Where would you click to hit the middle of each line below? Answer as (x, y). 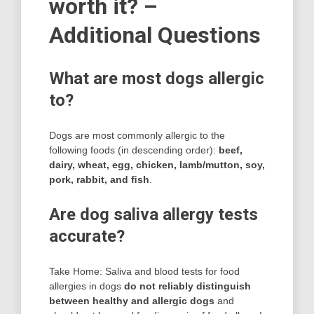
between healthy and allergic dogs (132, 301)
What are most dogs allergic (157, 79)
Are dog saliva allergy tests (153, 215)
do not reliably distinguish (187, 286)
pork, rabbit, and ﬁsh (99, 180)
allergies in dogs (87, 286)
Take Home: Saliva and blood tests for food (144, 272)
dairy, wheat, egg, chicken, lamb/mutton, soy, (157, 165)
